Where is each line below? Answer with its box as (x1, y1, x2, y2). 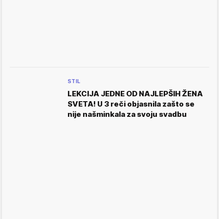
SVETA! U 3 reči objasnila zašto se (67, 99, 195, 109)
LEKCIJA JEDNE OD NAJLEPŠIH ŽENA (67, 89, 203, 98)
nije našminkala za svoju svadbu (67, 109, 187, 119)
